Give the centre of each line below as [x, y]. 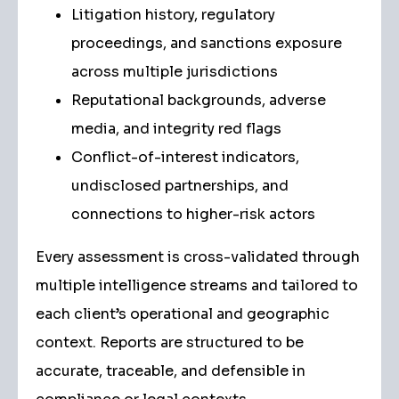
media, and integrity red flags [176, 129]
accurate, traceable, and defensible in [171, 371]
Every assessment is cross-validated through [198, 257]
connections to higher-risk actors [193, 214]
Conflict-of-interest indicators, [185, 157]
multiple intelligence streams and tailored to [197, 285]
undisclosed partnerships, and [180, 186]
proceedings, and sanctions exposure [207, 43]
